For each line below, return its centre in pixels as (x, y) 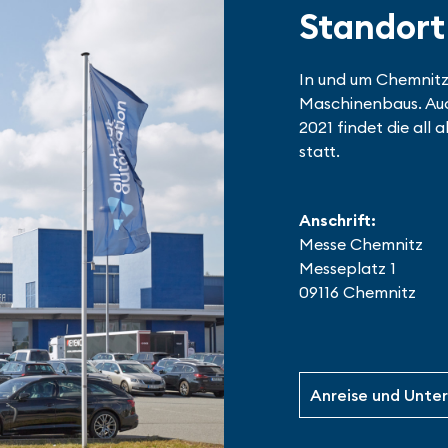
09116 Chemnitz (357, 292)
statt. (319, 151)
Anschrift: (337, 220)
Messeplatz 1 (347, 268)
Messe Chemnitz (361, 244)
